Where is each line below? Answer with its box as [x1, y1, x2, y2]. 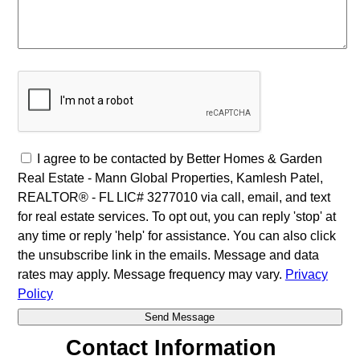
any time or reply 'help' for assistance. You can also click [17, 228, 336, 243]
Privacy [284, 267, 328, 281]
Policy [17, 286, 53, 301]
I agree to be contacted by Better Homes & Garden [36, 151, 322, 166]
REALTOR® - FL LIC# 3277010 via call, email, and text [17, 190, 330, 204]
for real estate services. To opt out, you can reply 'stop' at [17, 209, 336, 223]
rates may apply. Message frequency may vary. [17, 267, 285, 281]
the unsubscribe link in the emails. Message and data [17, 247, 319, 262]
